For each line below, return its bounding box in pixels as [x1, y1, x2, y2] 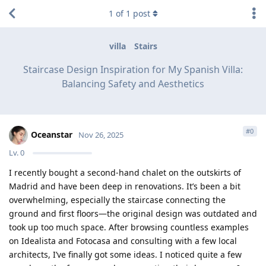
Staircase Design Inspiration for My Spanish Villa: [23, 62, 243, 76]
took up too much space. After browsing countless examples [9, 221, 249, 233]
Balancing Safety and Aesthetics [62, 77, 204, 90]
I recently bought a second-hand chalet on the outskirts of [9, 166, 241, 178]
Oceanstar [31, 128, 72, 140]
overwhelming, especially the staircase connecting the [9, 194, 226, 205]
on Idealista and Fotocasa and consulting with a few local [9, 235, 237, 246]
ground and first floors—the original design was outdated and [9, 207, 257, 219]
